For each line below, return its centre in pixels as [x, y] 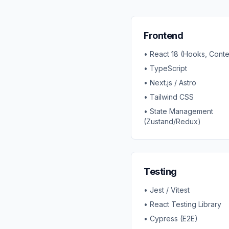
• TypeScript [165, 68]
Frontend [164, 36]
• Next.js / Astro [170, 83]
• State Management [178, 111]
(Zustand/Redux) [172, 121]
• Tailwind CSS [169, 97]
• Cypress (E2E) [171, 219]
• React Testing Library [182, 204]
